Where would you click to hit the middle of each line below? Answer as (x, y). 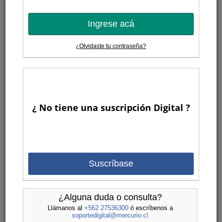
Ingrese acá (111, 24)
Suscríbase (111, 164)
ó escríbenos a (150, 208)
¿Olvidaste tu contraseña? (111, 46)
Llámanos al (66, 208)
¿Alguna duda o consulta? (110, 197)
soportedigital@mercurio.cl (110, 215)
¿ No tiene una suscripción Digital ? (111, 108)
